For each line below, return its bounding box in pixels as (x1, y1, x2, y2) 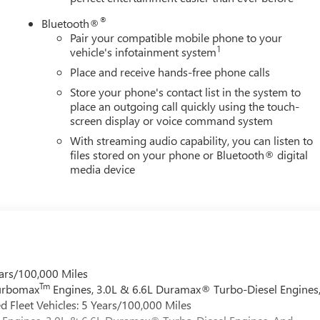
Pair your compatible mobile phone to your (70, 29, 283, 45)
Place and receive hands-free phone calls (70, 64, 271, 79)
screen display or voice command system (70, 112, 274, 128)
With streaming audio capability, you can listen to (70, 132, 314, 148)
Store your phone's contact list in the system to (70, 84, 301, 99)
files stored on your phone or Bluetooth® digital (70, 146, 309, 162)
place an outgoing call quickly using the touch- (70, 98, 300, 114)
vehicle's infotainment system (70, 44, 217, 59)
